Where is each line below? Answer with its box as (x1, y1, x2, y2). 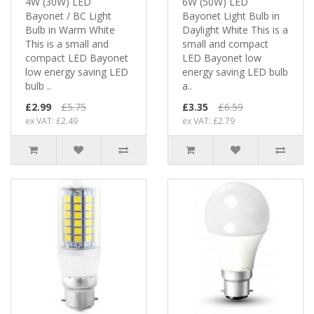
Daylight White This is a (182, 22, 288, 36)
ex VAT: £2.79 (182, 114, 235, 127)
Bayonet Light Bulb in (182, 8, 280, 22)
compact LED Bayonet (25, 50, 128, 64)
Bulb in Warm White (25, 22, 115, 36)
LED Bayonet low (182, 50, 261, 64)
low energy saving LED (25, 64, 128, 78)
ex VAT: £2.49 (25, 114, 78, 127)
